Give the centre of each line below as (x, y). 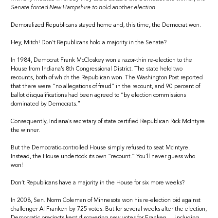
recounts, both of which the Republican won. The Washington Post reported (107, 78)
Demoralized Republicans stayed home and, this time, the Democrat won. (106, 25)
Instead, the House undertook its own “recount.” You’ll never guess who (103, 156)
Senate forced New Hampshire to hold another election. (84, 8)
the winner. (26, 130)
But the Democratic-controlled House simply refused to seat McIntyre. (100, 148)
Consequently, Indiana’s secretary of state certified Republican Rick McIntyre (108, 121)
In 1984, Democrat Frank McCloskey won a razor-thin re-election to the (102, 60)
